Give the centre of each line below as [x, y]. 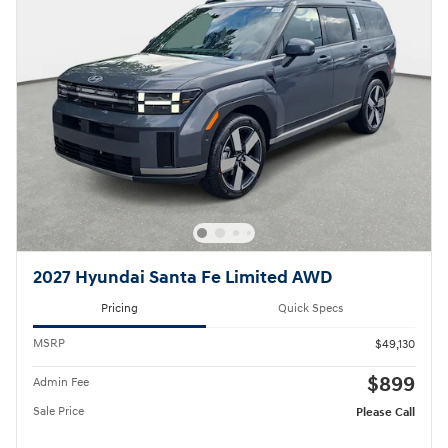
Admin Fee [61, 382]
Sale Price [58, 411]
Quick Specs [310, 308]
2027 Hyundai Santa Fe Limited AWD [182, 278]
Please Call [385, 412]
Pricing [119, 308]
